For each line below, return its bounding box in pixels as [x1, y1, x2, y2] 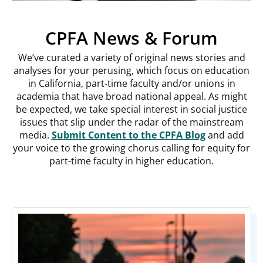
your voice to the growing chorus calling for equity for [13, 141, 250, 154]
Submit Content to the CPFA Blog [51, 128, 205, 141]
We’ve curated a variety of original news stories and [18, 50, 245, 64]
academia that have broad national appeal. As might [16, 89, 247, 103]
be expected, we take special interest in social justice [16, 102, 247, 116]
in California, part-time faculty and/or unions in [28, 76, 235, 90]
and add [205, 128, 244, 141]
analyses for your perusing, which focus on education [14, 63, 249, 77]
